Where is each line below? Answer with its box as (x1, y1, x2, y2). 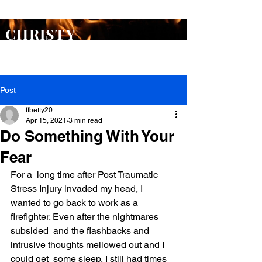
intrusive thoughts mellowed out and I (11, 239, 167, 250)
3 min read (68, 116, 102, 125)
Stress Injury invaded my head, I (11, 183, 145, 194)
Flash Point (37, 6, 80, 15)
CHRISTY (5, 24, 76, 43)
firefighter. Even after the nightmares (11, 211, 161, 222)
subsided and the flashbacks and (11, 225, 151, 236)
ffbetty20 (26, 106, 53, 114)
